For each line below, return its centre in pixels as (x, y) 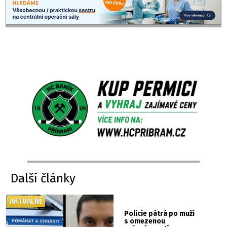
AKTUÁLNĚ (26, 201)
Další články (43, 178)
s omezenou (145, 221)
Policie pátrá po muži (160, 213)
